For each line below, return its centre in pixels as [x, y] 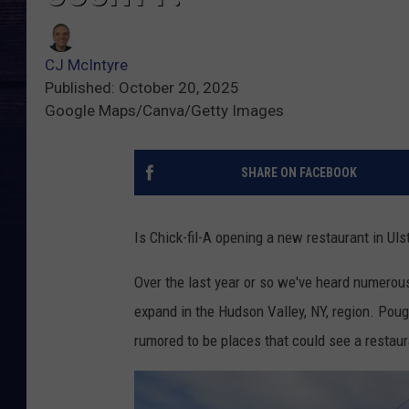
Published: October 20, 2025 [142, 88]
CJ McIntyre [86, 65]
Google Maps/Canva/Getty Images [164, 111]
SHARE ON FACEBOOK [299, 173]
